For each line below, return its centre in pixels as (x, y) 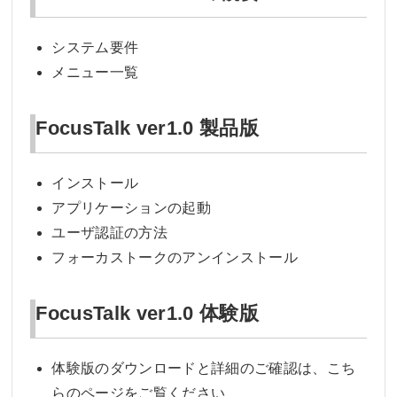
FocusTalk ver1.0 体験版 (147, 313)
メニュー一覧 (95, 72)
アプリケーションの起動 (131, 207)
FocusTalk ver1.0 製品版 (147, 128)
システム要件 (95, 47)
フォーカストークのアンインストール (175, 257)
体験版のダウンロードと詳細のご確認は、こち (204, 368)
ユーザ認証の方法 (109, 232)
